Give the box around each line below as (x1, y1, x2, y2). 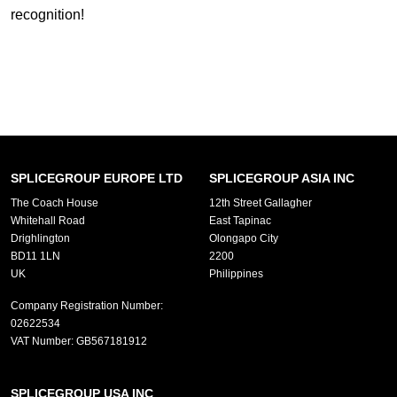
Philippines (209, 268, 263, 280)
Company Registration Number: (11, 300, 163, 312)
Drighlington (11, 232, 70, 245)
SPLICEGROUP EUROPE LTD (11, 171, 183, 185)
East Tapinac (209, 214, 271, 227)
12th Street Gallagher (209, 197, 312, 209)
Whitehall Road (11, 214, 85, 227)
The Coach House (11, 197, 98, 209)
